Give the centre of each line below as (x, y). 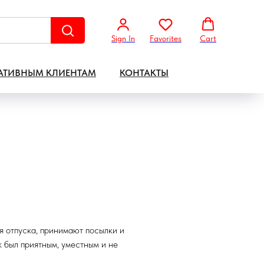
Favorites (166, 38)
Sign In (123, 38)
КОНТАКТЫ (144, 73)
